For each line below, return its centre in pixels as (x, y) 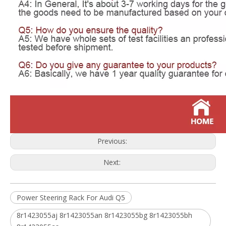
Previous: (113, 141)
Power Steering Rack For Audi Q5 (71, 198)
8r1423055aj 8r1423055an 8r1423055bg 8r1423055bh (104, 215)
